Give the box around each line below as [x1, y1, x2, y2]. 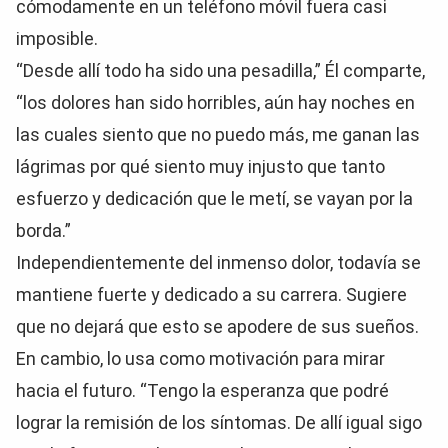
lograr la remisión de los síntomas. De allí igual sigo [16, 412, 422, 433]
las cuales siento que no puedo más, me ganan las [16, 124, 420, 145]
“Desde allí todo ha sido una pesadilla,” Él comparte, [16, 60, 425, 81]
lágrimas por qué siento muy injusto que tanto [16, 156, 385, 177]
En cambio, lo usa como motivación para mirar [16, 348, 385, 369]
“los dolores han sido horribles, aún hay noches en [16, 92, 415, 113]
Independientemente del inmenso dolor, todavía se [16, 252, 421, 273]
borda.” [16, 220, 71, 241]
